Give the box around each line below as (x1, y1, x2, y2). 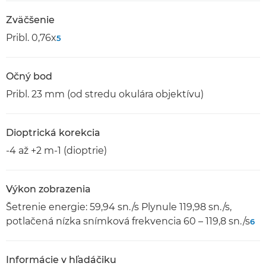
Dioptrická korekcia (6, 127, 100, 138)
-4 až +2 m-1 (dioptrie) (6, 145, 107, 156)
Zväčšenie (6, 14, 55, 26)
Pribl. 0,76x (6, 32, 56, 43)
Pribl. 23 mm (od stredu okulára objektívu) (6, 88, 204, 100)
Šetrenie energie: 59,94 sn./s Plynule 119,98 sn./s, (6, 201, 232, 213)
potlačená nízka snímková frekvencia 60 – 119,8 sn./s (6, 216, 250, 227)
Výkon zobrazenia (6, 183, 91, 195)
